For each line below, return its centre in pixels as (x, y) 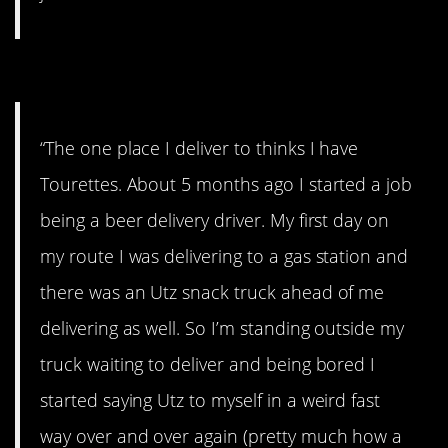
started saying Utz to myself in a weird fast (210, 399)
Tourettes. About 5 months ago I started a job (226, 183)
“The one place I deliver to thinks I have (199, 147)
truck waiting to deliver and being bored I (208, 363)
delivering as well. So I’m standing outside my (222, 327)
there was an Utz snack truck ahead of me (212, 291)
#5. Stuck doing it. (142, 75)
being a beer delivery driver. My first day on (215, 219)
